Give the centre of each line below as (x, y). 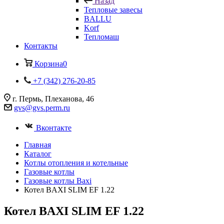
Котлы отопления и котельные (76, 163)
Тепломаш (101, 37)
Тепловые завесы (113, 10)
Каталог (38, 154)
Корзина (49, 64)
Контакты (41, 46)
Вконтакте (54, 128)
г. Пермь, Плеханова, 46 (53, 99)
